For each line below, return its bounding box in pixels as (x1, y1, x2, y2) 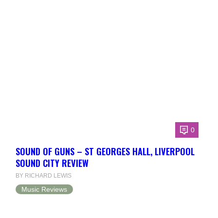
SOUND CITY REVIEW (16, 156, 89, 170)
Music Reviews (21, 185, 67, 194)
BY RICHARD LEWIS (16, 172, 72, 180)
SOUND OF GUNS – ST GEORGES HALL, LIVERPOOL (16, 145, 195, 158)
